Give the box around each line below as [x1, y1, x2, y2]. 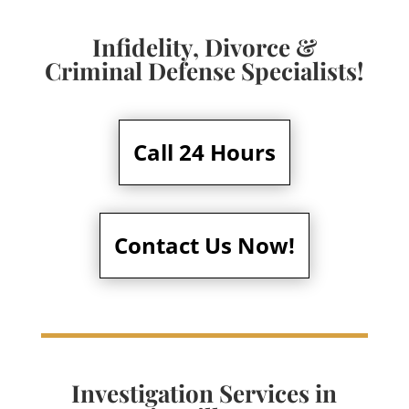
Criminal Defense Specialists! [45, 55, 364, 88]
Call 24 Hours [132, 137, 276, 168]
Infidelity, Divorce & [91, 31, 317, 64]
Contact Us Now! [113, 230, 295, 261]
